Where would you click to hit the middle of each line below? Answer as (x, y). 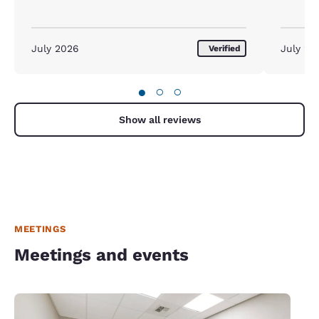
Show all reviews (159, 119)
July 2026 (55, 48)
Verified (225, 48)
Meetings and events (101, 255)
